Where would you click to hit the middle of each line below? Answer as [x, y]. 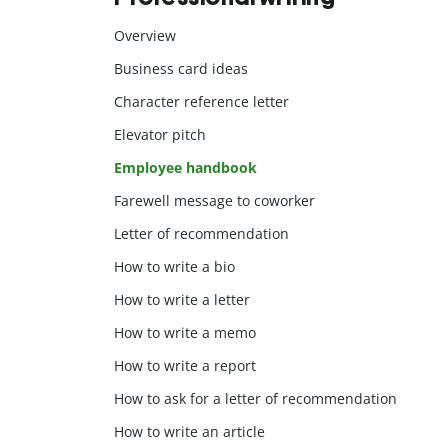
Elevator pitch [160, 135]
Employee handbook [185, 168]
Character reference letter [201, 102]
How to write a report [185, 366]
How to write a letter [182, 300]
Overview [145, 36]
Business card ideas [181, 69]
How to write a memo [185, 333]
